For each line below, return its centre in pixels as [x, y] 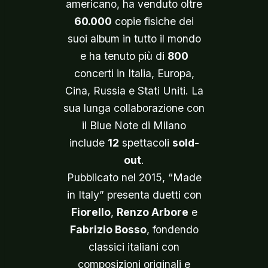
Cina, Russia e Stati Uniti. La [134, 91]
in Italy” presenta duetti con [134, 195]
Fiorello [91, 212]
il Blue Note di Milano [134, 125]
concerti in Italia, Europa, [134, 73]
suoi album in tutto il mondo [134, 39]
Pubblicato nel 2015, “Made [134, 177]
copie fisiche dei [153, 21]
